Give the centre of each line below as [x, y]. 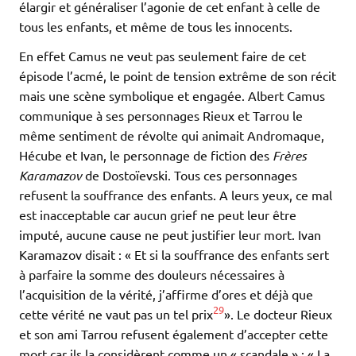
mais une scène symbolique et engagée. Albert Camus [172, 95]
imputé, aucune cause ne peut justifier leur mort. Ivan [170, 234]
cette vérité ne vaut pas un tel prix [116, 313]
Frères [290, 155]
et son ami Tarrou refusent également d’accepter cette [174, 333]
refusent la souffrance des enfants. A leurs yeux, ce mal [176, 194]
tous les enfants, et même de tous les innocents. [156, 26]
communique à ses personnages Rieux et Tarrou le [161, 115]
